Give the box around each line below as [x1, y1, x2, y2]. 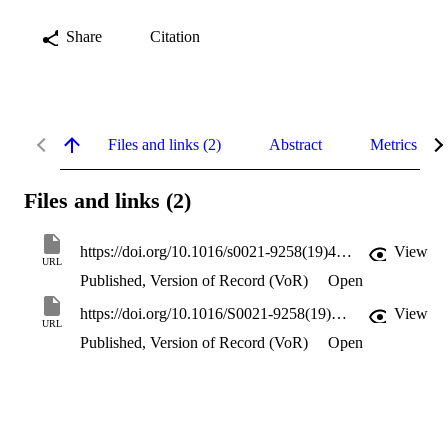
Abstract [269, 135, 322, 153]
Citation [150, 27, 200, 45]
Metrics [370, 135, 417, 153]
